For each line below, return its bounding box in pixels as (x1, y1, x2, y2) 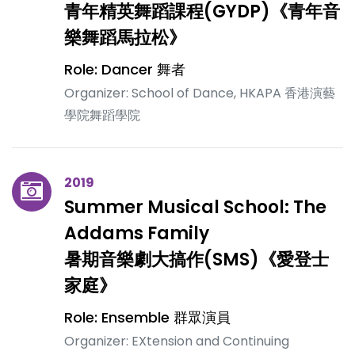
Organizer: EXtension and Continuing (64, 332, 289, 350)
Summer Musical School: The (64, 195, 326, 219)
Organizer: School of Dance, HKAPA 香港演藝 (64, 84, 335, 102)
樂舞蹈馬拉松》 (64, 25, 186, 50)
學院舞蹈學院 (64, 106, 140, 124)
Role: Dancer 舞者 (64, 59, 185, 79)
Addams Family (64, 221, 209, 246)
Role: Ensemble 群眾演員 (64, 307, 231, 327)
